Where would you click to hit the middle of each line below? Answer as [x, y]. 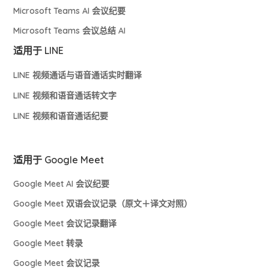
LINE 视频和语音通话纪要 [61, 116]
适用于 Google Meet [59, 159]
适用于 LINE [39, 50]
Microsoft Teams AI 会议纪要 [70, 11]
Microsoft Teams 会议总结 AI [70, 30]
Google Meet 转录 [48, 243]
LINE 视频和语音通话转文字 [65, 95]
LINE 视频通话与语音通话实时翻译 [78, 75]
